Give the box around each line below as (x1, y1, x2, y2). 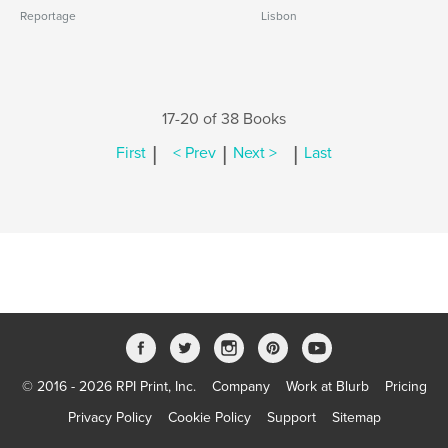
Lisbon (261, 9, 298, 23)
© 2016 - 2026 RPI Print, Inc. (21, 378, 196, 395)
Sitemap (331, 409, 381, 426)
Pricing (384, 378, 427, 395)
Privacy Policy (67, 409, 152, 426)
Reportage (20, 9, 76, 23)
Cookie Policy (167, 409, 251, 426)
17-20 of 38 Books (162, 109, 286, 129)
